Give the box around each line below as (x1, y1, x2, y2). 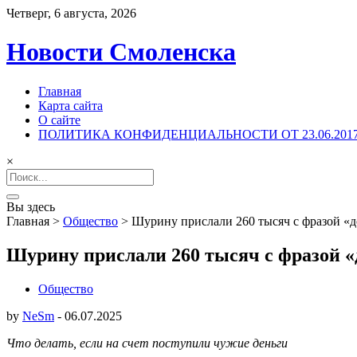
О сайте (38, 112, 80, 127)
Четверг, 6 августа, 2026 (6, 6, 136, 20)
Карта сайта (38, 98, 103, 112)
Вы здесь (6, 199, 55, 214)
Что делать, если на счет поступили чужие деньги (6, 335, 288, 350)
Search (6, 167, 40, 182)
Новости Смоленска (6, 37, 236, 67)
